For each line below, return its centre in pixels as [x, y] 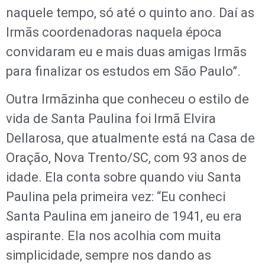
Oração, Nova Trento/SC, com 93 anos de [126, 157]
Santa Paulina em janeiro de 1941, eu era [124, 216]
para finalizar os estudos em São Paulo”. [123, 71]
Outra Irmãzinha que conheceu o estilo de [127, 99]
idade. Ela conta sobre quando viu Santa [124, 177]
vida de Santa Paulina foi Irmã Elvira [111, 118]
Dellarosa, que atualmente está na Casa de [130, 138]
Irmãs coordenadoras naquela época [114, 32]
